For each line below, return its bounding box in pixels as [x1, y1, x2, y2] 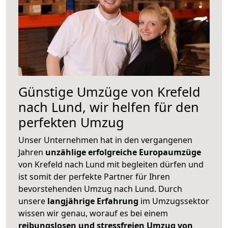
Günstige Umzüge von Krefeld [18, 82, 201, 100]
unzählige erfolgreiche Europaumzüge [45, 146, 201, 158]
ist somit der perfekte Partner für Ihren [18, 170, 170, 182]
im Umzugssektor [138, 195, 209, 207]
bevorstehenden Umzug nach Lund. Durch [18, 183, 182, 194]
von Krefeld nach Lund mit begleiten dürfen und [18, 158, 204, 170]
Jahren [18, 146, 45, 158]
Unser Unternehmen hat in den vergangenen [18, 134, 192, 146]
